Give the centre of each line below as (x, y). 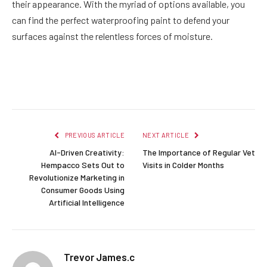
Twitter (78, 86)
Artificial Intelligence (87, 203)
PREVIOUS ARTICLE (94, 135)
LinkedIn (162, 86)
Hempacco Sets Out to (83, 165)
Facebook (39, 86)
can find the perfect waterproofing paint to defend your (121, 20)
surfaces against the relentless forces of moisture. (112, 36)
